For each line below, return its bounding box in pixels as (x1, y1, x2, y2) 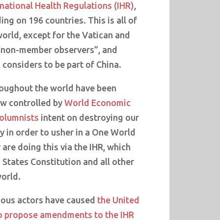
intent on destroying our (38, 112, 139, 122)
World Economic (64, 97, 131, 108)
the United (97, 194, 139, 205)
